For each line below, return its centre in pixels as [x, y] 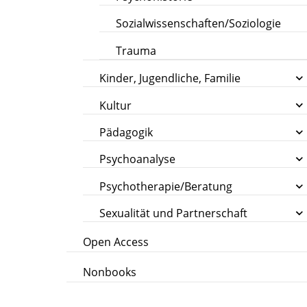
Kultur [116, 105]
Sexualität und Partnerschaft [174, 213]
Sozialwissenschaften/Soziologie [199, 24]
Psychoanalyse [138, 159]
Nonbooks [110, 272]
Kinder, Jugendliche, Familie [170, 78]
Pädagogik [126, 132]
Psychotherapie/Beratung [166, 186]
